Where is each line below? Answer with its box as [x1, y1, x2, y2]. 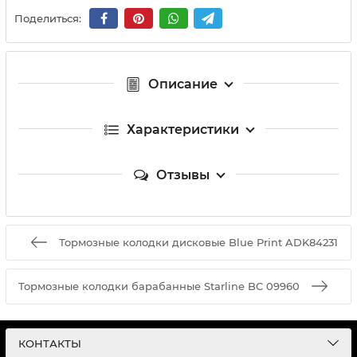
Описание [147, 76, 218, 92]
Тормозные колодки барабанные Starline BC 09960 [18, 279, 300, 292]
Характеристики [126, 121, 239, 137]
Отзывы [155, 167, 210, 182]
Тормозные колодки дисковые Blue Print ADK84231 [59, 235, 338, 249]
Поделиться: [14, 12, 81, 25]
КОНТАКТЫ [18, 337, 81, 350]
